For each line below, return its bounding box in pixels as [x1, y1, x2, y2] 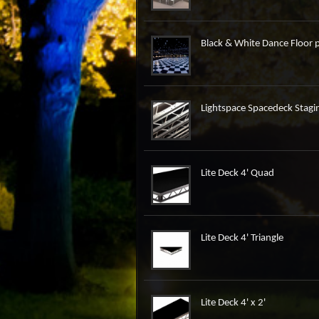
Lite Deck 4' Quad [201, 167, 274, 179]
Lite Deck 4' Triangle [201, 232, 283, 244]
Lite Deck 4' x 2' [201, 297, 266, 308]
